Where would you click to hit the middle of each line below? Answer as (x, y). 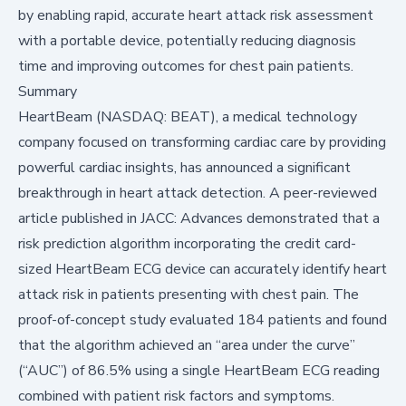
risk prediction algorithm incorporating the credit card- (187, 243)
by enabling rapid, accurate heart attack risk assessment (196, 15)
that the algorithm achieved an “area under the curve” (187, 345)
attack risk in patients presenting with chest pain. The (188, 294)
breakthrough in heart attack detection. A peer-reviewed (198, 193)
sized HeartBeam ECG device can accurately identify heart (203, 269)
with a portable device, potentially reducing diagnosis (187, 40)
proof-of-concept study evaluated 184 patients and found (203, 319)
